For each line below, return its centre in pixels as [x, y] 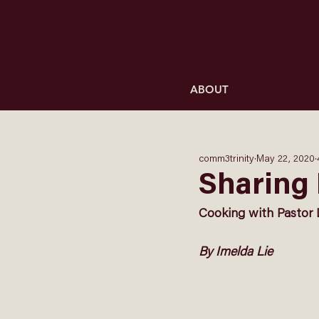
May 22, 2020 [286, 159]
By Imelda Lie [236, 253]
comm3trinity [226, 159]
